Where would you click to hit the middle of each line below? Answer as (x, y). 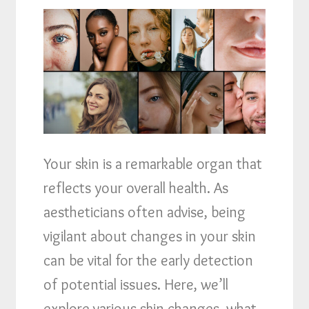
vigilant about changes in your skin (150, 236)
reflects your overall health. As (136, 188)
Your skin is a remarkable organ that (153, 163)
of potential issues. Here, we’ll (136, 284)
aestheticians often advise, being (145, 212)
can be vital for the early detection (149, 260)
